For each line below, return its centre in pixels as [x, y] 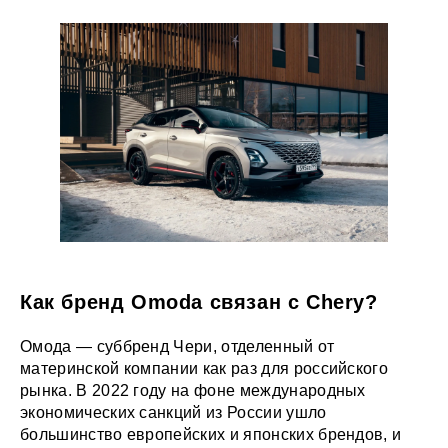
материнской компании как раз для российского [204, 369]
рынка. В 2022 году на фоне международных [193, 391]
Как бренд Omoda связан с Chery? [199, 302]
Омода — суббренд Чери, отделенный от [177, 347]
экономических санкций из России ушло [173, 413]
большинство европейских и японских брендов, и [211, 435]
